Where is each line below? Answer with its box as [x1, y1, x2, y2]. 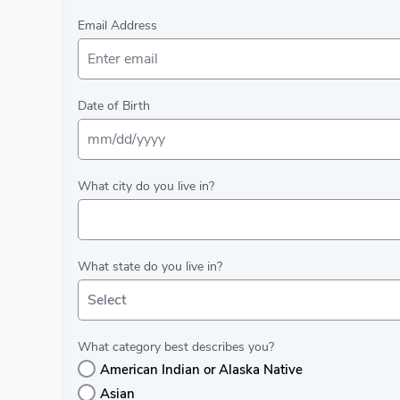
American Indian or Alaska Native [100, 361, 303, 379]
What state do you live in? [78, 258, 222, 275]
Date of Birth [78, 97, 150, 114]
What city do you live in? [78, 178, 214, 195]
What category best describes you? [78, 338, 274, 355]
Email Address [78, 17, 157, 34]
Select [87, 290, 127, 310]
